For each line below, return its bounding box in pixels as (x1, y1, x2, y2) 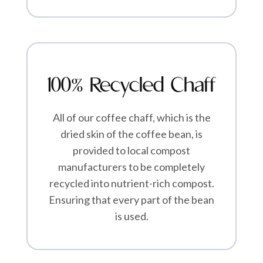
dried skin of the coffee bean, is (60, 127, 203, 141)
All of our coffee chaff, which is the (52, 111, 211, 124)
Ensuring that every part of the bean (49, 193, 214, 207)
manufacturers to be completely (58, 160, 205, 174)
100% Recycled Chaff (48, 74, 215, 98)
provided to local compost (73, 144, 190, 157)
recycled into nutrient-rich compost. (49, 177, 214, 190)
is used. (114, 210, 149, 223)
